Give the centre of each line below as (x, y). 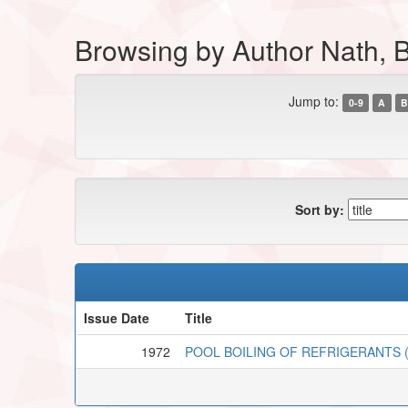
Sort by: (320, 209)
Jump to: (314, 101)
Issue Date (116, 317)
